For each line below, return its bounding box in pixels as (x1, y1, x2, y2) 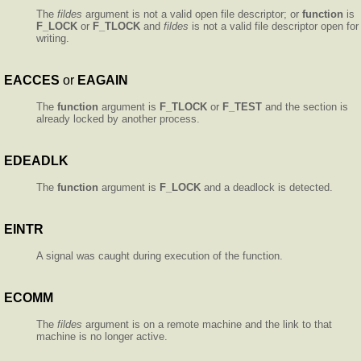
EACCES (4, 73, 60, 88)
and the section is (262, 101, 348, 114)
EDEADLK (4, 154, 68, 168)
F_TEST (222, 101, 262, 114)
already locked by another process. (36, 113, 200, 126)
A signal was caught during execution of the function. (36, 250, 283, 263)
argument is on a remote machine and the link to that (82, 318, 332, 331)
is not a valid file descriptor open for (189, 20, 359, 33)
